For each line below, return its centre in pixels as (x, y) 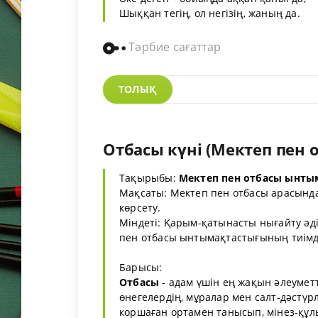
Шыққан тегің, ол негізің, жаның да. (210, 13)
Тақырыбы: (149, 177)
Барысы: (141, 267)
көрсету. (140, 207)
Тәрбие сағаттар (174, 47)
